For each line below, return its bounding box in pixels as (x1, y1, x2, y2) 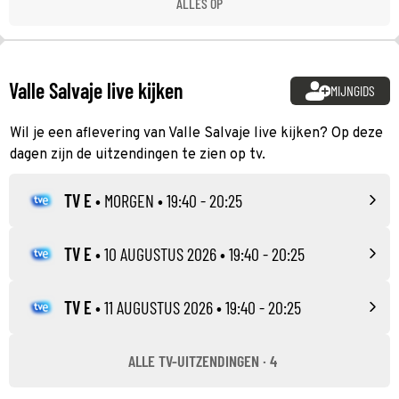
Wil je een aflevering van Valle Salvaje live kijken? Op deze (10, 124, 383, 142)
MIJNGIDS (330, 81, 376, 99)
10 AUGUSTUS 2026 (104, 242, 216, 265)
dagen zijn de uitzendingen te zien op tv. (10, 145, 265, 164)
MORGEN (104, 189, 154, 211)
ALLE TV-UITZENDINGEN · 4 (127, 350, 277, 370)
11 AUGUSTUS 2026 (104, 296, 213, 318)
